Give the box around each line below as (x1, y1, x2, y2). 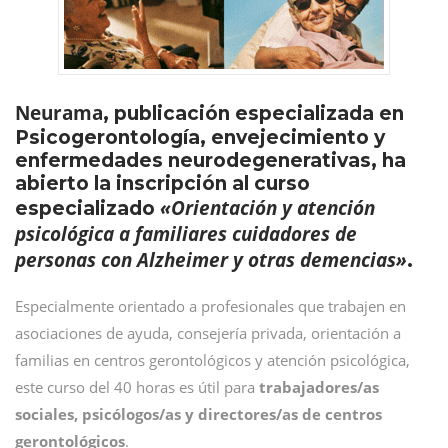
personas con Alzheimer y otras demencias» (15, 247, 407, 273)
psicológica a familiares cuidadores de (15, 221, 357, 247)
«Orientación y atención (160, 195, 375, 221)
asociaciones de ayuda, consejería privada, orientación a (15, 323, 401, 343)
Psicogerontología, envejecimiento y (15, 126, 385, 149)
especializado (15, 197, 160, 220)
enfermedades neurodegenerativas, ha (15, 149, 406, 172)
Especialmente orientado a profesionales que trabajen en (15, 296, 406, 316)
